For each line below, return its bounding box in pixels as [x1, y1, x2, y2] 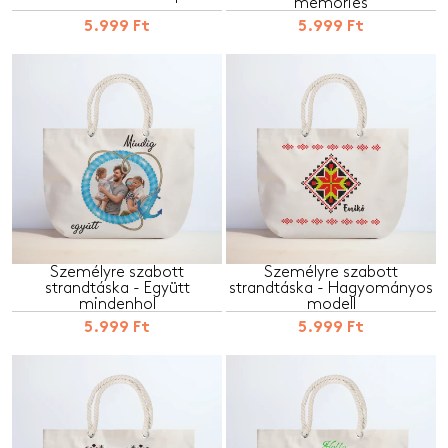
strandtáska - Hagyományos [229, 280, 433, 295]
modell [306, 296, 356, 311]
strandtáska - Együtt [44, 280, 190, 295]
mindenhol [78, 296, 156, 311]
